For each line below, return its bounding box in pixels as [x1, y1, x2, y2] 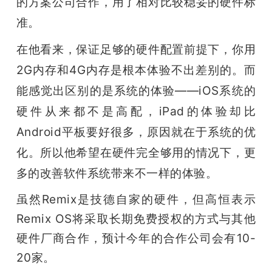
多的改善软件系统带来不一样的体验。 [16, 166, 218, 181]
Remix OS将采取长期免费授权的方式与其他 [16, 211, 256, 226]
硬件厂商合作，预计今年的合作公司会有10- [16, 231, 256, 246]
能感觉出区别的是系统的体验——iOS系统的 [16, 83, 256, 98]
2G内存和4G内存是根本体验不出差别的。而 [16, 63, 256, 78]
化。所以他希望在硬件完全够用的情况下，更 [16, 145, 256, 160]
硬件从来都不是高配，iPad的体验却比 [16, 104, 256, 119]
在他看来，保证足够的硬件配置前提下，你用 [16, 42, 256, 57]
